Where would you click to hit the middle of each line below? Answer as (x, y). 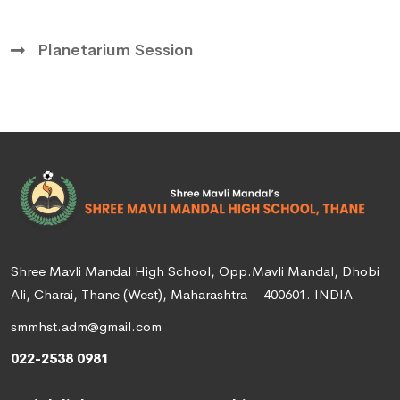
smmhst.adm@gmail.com (86, 327)
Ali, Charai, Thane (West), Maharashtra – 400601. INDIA (182, 295)
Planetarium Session (115, 50)
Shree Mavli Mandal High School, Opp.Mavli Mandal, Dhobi (195, 271)
